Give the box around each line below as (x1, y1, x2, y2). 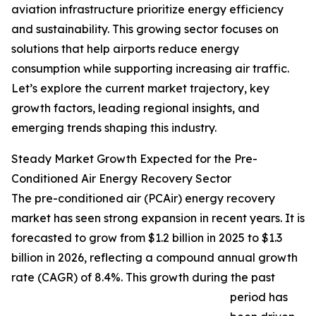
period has (230, 290, 288, 305)
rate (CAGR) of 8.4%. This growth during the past (11, 270, 275, 285)
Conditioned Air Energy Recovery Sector (11, 171, 231, 186)
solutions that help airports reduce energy (11, 42, 239, 56)
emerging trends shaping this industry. (11, 121, 217, 135)
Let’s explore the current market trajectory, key (11, 81, 269, 96)
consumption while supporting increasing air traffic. (11, 61, 289, 76)
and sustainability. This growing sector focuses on (11, 22, 279, 37)
